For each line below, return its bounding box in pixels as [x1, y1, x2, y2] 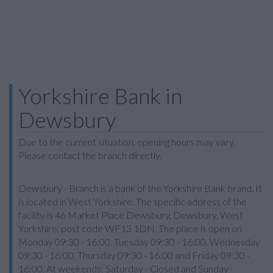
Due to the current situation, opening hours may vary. [18, 136, 235, 147]
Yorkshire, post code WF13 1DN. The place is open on [18, 222, 242, 234]
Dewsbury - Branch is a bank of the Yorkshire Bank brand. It [18, 182, 262, 194]
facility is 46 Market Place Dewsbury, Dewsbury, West [18, 209, 243, 221]
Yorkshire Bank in [18, 82, 182, 109]
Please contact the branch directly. [18, 149, 161, 161]
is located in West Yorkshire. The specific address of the [18, 196, 247, 207]
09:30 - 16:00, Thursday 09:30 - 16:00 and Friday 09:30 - [18, 249, 250, 261]
